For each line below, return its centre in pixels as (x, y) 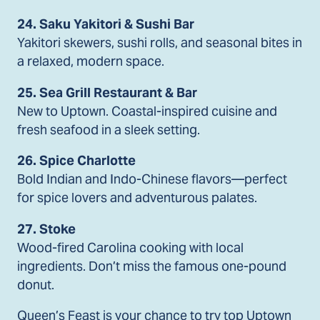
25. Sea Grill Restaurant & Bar (107, 92)
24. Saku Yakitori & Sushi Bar (106, 24)
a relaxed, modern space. (91, 61)
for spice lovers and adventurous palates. (137, 198)
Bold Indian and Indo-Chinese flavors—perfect (152, 179)
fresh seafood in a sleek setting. (109, 129)
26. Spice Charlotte (76, 161)
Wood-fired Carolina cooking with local (130, 247)
